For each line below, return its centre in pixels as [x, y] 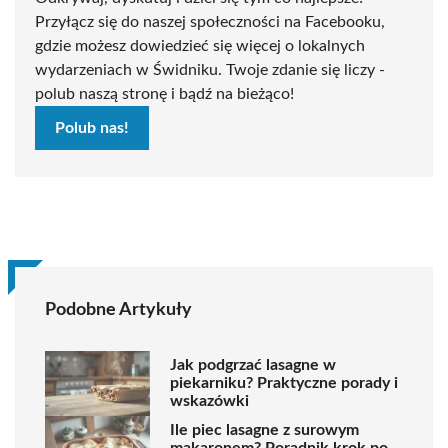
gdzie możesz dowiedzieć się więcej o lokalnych [200, 45]
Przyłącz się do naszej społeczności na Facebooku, [210, 21]
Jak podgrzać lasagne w [253, 365]
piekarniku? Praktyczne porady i [284, 383]
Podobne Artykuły [118, 309]
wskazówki [209, 401]
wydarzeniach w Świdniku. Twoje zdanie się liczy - [210, 69]
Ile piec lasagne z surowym [264, 430]
